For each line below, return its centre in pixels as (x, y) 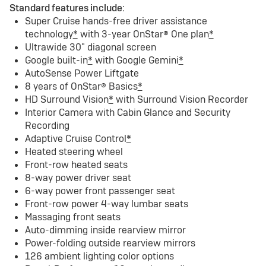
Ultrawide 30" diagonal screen (90, 47)
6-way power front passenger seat (100, 191)
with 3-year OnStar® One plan (143, 34)
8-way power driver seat (78, 178)
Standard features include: (67, 8)
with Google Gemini (135, 60)
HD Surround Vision (66, 99)
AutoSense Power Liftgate (82, 73)
